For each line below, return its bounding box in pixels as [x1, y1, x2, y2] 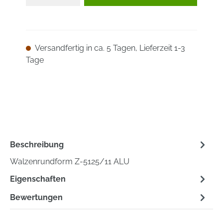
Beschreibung [10, 139, 64, 149]
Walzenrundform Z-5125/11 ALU [10, 157, 129, 167]
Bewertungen [10, 192, 63, 202]
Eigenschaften [10, 174, 66, 184]
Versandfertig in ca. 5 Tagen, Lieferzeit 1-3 [33, 43, 185, 53]
